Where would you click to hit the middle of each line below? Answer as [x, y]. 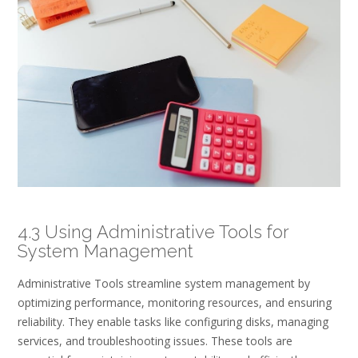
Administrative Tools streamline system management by [164, 284]
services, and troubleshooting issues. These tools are [155, 341]
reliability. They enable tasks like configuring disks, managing [173, 322]
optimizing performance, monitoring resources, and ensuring [175, 303]
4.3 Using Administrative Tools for [153, 231]
